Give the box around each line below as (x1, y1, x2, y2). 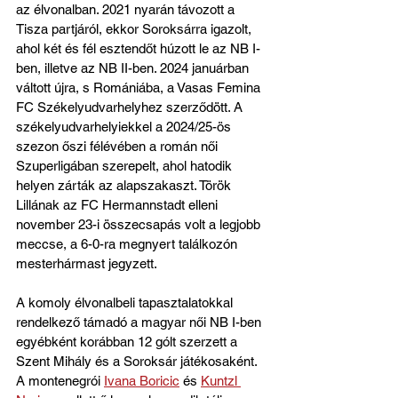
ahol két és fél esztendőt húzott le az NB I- (16, 40, 260, 56)
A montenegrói (16, 372, 104, 388)
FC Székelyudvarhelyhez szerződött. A (16, 99, 246, 115)
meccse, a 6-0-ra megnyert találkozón (16, 235, 241, 251)
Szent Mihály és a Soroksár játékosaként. (16, 353, 260, 369)
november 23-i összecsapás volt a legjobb (16, 216, 264, 232)
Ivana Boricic (104, 372, 179, 388)
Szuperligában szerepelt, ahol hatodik (16, 157, 235, 173)
